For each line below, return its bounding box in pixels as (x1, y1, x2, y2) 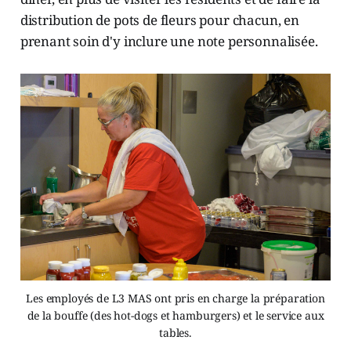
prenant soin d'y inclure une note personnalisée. (20, 31, 318, 50)
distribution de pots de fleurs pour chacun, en (20, 10, 299, 29)
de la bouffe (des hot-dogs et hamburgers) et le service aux (27, 307, 324, 323)
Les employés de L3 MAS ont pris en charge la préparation (26, 290, 325, 306)
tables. (159, 324, 192, 340)
